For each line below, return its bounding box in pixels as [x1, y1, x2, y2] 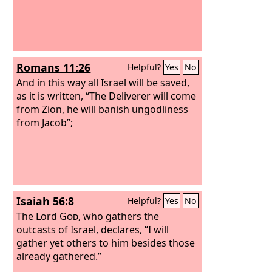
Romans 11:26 [16, 60, 91, 75]
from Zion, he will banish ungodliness [16, 102, 189, 116]
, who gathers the [78, 209, 160, 223]
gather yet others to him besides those [16, 236, 195, 250]
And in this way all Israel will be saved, [16, 75, 190, 89]
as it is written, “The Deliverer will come [16, 89, 197, 103]
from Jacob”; [16, 115, 73, 129]
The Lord [16, 209, 60, 223]
